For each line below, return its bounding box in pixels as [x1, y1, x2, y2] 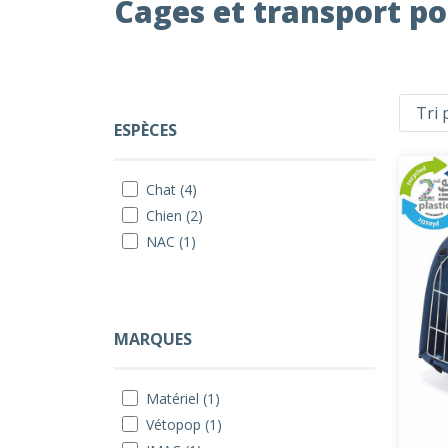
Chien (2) [146, 206, 203, 225]
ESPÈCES [114, 119, 177, 141]
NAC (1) [146, 232, 196, 251]
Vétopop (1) [146, 415, 222, 434]
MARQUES [114, 328, 192, 350]
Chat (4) [146, 180, 197, 199]
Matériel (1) [146, 389, 220, 408]
